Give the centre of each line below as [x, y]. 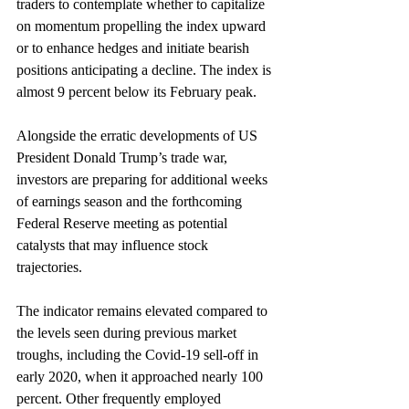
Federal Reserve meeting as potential [124, 224]
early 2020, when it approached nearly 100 [142, 377]
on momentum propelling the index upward [143, 26]
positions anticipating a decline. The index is [146, 70]
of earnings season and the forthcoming [131, 202]
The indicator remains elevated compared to [144, 311]
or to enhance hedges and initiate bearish [135, 48]
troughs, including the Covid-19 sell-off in [139, 355]
